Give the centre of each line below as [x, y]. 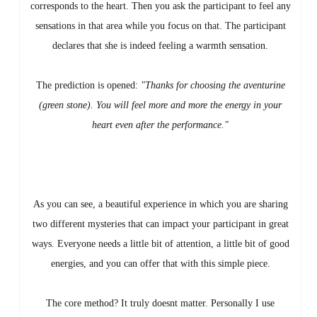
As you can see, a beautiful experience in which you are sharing [160, 204]
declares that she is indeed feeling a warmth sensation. [160, 46]
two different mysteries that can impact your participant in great [160, 224]
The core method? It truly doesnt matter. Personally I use [160, 304]
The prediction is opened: [88, 86]
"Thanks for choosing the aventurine [213, 86]
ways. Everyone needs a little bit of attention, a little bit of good [160, 244]
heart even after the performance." [160, 125]
